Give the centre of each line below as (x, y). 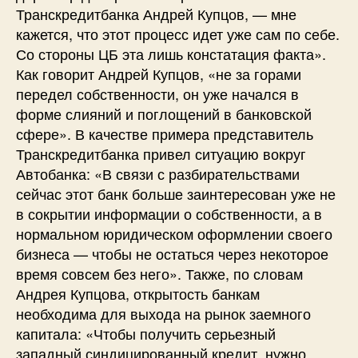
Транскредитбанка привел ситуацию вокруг (161, 153)
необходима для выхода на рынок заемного (163, 313)
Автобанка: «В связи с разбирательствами (158, 173)
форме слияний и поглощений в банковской (164, 113)
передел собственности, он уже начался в (157, 93)
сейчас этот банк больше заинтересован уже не (176, 193)
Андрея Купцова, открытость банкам (138, 293)
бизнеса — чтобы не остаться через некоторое (172, 253)
